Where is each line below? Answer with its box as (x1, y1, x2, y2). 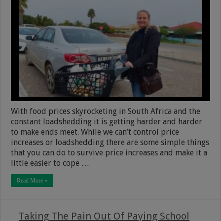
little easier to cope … (11, 158, 90, 168)
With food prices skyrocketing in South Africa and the (11, 107, 201, 116)
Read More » (17, 177, 48, 184)
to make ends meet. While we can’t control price (11, 127, 180, 137)
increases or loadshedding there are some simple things (11, 138, 210, 147)
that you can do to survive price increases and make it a (11, 148, 208, 158)
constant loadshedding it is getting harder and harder (11, 117, 203, 127)
